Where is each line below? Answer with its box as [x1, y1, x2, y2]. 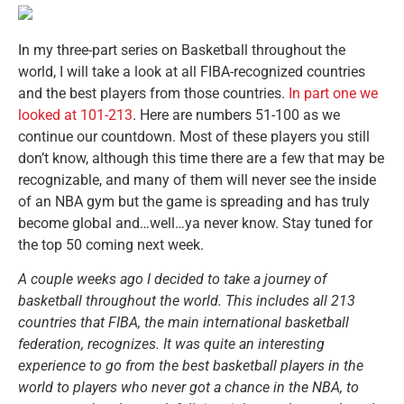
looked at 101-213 [18, 106, 133, 124]
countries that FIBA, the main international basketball [18, 314, 349, 332]
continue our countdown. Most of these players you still [18, 127, 370, 145]
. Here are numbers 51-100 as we [133, 106, 340, 124]
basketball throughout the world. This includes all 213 [18, 292, 355, 310]
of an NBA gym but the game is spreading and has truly [18, 192, 370, 210]
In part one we [289, 84, 378, 102]
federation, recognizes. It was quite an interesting [18, 335, 325, 353]
